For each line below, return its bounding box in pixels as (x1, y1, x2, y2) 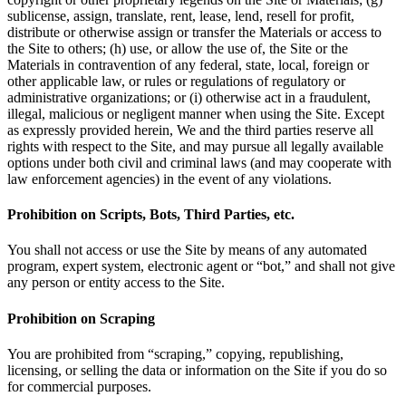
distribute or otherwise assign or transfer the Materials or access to (7, 24, 382, 40)
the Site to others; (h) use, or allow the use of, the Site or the (7, 40, 348, 56)
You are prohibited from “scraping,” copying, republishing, (7, 345, 343, 362)
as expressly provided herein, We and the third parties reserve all (7, 121, 373, 138)
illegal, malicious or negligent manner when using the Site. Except (7, 105, 384, 121)
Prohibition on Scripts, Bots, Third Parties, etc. (7, 207, 295, 223)
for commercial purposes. (7, 378, 151, 394)
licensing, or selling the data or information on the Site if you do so (7, 362, 387, 378)
